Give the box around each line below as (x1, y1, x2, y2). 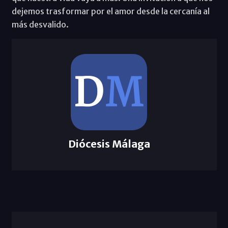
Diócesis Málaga (68, 137, 150, 150)
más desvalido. (11, 19, 69, 30)
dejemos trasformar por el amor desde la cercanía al (11, 6, 210, 16)
